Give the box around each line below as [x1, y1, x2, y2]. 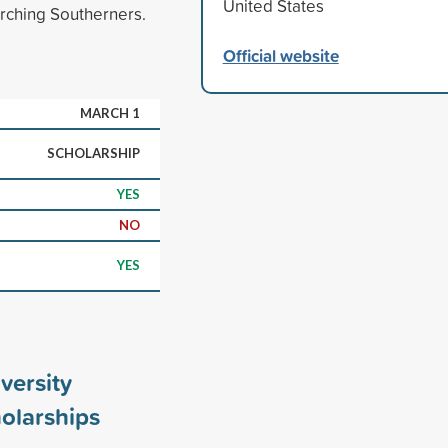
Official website [222, 42, 339, 68]
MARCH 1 [80, 104, 140, 121]
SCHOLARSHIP [47, 144, 140, 161]
